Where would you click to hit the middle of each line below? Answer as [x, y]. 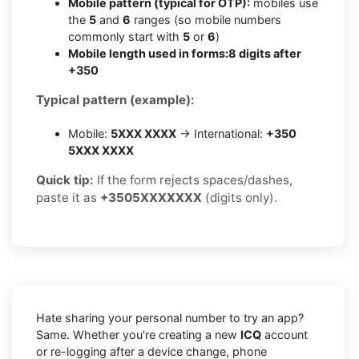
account [284, 334]
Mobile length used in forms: [148, 53]
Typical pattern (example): [115, 99]
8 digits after [265, 53]
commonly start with [125, 36]
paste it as [68, 197]
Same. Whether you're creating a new [138, 334]
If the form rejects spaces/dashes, [193, 179]
